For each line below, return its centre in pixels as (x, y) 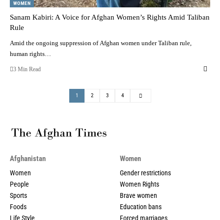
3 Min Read (27, 69)
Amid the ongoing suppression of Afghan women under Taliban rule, (101, 43)
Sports (18, 195)
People (19, 184)
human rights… (30, 54)
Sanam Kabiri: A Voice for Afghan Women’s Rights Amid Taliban (110, 17)
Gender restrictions (145, 173)
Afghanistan (28, 158)
